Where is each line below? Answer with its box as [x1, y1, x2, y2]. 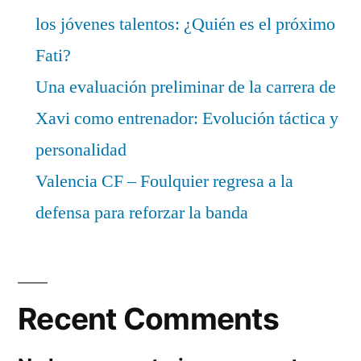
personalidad [35, 138, 127, 161]
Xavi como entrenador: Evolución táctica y [35, 106, 338, 130]
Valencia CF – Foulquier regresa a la [35, 169, 293, 193]
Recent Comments [18, 300, 279, 337]
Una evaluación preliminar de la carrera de [35, 75, 336, 98]
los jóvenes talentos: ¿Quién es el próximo [35, 12, 335, 35]
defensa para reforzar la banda [35, 201, 248, 224]
